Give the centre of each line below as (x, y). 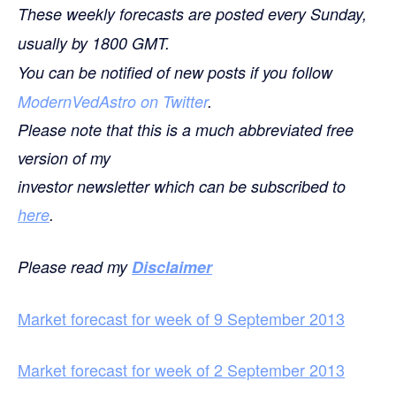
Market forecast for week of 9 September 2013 (181, 318)
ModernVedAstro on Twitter (113, 101)
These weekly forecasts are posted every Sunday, (192, 13)
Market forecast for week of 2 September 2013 (181, 369)
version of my (64, 157)
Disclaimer (172, 267)
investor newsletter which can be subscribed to (182, 186)
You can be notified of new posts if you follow (175, 72)
